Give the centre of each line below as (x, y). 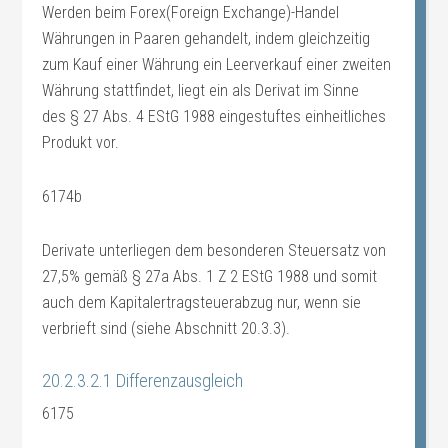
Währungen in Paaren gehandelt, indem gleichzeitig (206, 38)
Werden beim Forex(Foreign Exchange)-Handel (191, 12)
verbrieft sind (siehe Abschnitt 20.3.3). (166, 328)
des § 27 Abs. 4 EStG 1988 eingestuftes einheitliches (214, 116)
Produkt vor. (81, 142)
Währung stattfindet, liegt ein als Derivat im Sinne (201, 90)
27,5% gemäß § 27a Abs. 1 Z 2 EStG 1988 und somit (210, 276)
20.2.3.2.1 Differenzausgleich (143, 380)
